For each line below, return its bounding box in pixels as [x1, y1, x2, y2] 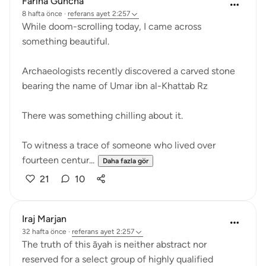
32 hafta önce [22, 227, 66, 236]
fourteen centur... [22, 154, 94, 166]
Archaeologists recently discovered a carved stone [22, 65, 235, 77]
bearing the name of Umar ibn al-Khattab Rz [22, 80, 208, 91]
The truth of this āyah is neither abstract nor [22, 239, 207, 250]
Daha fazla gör [103, 157, 148, 165]
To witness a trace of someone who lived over [22, 140, 216, 151]
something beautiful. [22, 36, 109, 47]
